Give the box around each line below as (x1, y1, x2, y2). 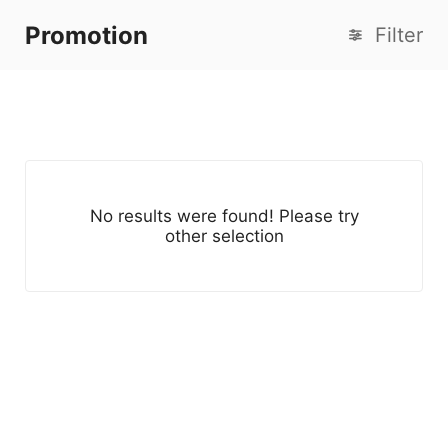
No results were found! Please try (89, 206, 359, 226)
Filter (375, 23, 423, 47)
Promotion (25, 20, 148, 50)
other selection (164, 226, 284, 246)
